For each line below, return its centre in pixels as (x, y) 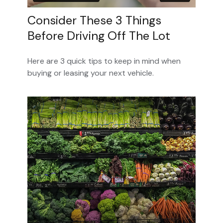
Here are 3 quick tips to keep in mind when (104, 61)
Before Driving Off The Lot (99, 36)
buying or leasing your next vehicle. (91, 73)
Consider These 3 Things (94, 20)
